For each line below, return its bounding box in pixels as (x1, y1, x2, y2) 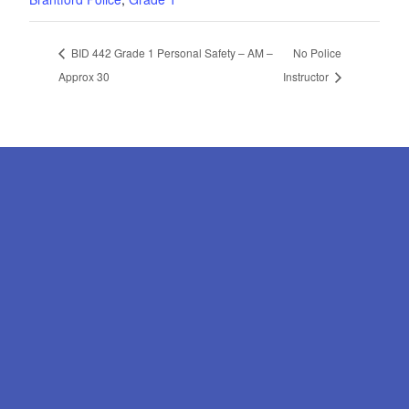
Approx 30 (58, 68, 110, 84)
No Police (293, 44, 342, 60)
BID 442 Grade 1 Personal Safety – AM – (68, 44, 273, 60)
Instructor (283, 68, 332, 84)
